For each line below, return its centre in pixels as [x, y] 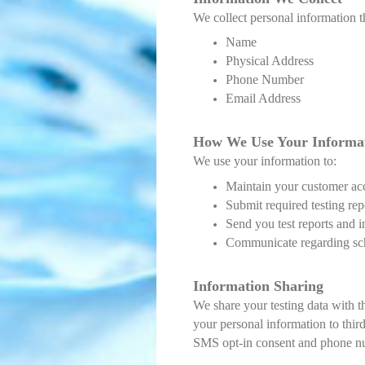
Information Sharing [258, 286]
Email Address [263, 99]
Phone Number [265, 80]
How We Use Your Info [266, 142]
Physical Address [270, 61]
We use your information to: [265, 161]
